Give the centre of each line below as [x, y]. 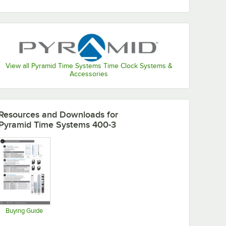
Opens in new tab [58, 220]
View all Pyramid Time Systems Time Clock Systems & [89, 66]
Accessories [89, 74]
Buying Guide [24, 210]
